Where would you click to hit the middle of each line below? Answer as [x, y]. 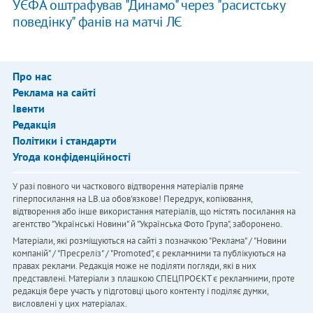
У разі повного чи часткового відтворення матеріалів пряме [128, 187]
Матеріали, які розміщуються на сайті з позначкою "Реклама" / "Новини [149, 241]
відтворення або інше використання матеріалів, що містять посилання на [154, 212]
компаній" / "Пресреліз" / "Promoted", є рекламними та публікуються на [149, 254]
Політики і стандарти [64, 141]
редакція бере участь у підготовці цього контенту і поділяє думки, [140, 291]
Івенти [28, 109]
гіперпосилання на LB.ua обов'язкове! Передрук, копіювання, [132, 199]
